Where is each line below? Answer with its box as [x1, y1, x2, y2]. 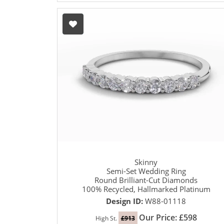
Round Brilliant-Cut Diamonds [94, 175, 197, 185]
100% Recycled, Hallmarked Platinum [81, 184, 210, 194]
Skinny [134, 157, 157, 167]
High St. [95, 214, 118, 223]
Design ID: [106, 196, 145, 206]
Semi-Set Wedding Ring [106, 166, 186, 176]
